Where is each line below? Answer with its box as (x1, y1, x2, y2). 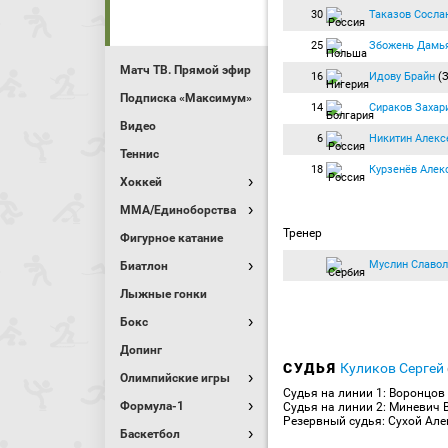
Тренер (283, 226, 322, 240)
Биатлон (120, 259, 168, 273)
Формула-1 (120, 399, 184, 413)
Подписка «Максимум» (120, 91, 252, 105)
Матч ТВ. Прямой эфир (120, 63, 251, 77)
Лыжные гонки (120, 287, 207, 301)
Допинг (120, 343, 162, 357)
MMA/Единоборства (120, 203, 236, 217)
